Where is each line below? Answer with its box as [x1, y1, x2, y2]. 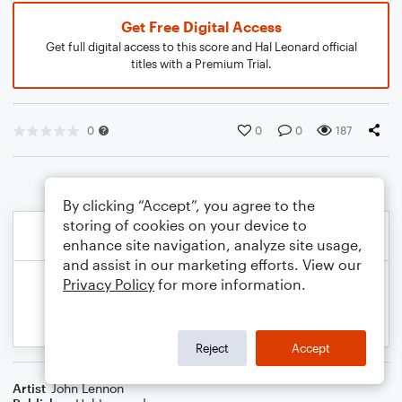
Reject [196, 340, 229, 355]
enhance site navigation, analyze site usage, [63, 236, 363, 253]
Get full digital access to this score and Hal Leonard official [45, 39, 357, 54]
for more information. [154, 275, 306, 293]
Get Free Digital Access [120, 18, 282, 35]
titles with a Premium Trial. [130, 57, 272, 71]
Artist [13, 380, 46, 396]
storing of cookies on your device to [63, 216, 307, 233]
